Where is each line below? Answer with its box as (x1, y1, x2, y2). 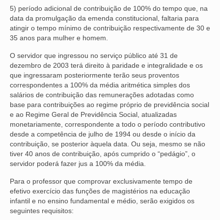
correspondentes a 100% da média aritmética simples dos (10, 81, 190, 89)
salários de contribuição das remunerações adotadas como (10, 90, 194, 99)
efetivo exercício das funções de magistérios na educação (10, 187, 190, 195)
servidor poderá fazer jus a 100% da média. (10, 159, 146, 167)
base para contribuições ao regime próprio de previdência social (10, 100, 209, 109)
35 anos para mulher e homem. (10, 33, 108, 42)
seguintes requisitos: (10, 206, 74, 215)
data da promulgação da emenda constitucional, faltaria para (10, 14, 199, 22)
